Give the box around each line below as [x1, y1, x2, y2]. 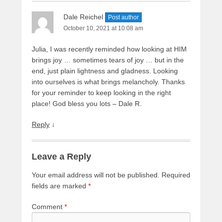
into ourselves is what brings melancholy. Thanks [32, 77, 185, 86]
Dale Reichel [63, 12, 103, 21]
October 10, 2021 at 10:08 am [63, 24, 143, 32]
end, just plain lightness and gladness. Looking [32, 66, 178, 75]
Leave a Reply [32, 151, 91, 162]
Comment [32, 202, 64, 211]
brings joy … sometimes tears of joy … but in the [32, 55, 184, 64]
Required [162, 170, 190, 179]
